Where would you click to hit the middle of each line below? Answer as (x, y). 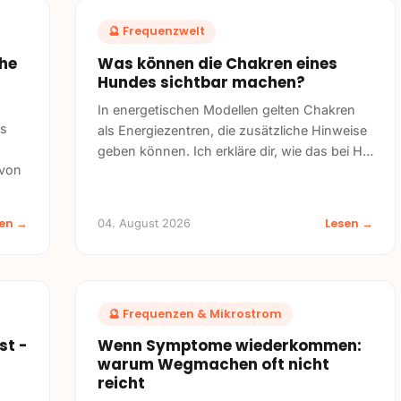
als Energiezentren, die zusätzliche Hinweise (232, 130)
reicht (121, 383)
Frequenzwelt (164, 31)
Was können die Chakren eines (218, 63)
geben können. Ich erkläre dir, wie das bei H (230, 150)
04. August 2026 (144, 223)
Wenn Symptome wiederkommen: (230, 345)
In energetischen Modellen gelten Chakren (226, 109)
